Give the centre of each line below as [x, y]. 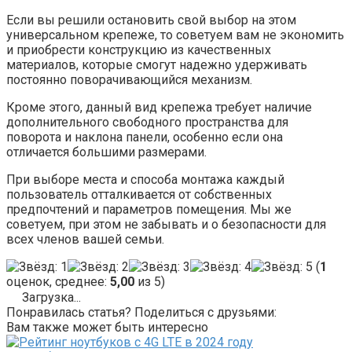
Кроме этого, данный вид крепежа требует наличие [159, 108]
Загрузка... [50, 298]
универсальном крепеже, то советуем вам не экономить [175, 35]
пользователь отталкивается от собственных [139, 195]
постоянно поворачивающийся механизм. [129, 80]
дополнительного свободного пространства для [147, 123]
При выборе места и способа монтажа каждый [145, 180]
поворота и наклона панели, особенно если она [145, 137]
